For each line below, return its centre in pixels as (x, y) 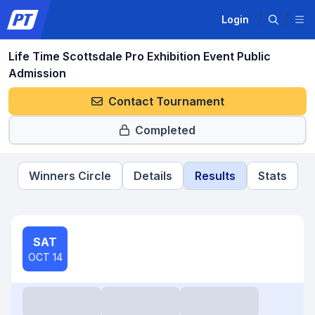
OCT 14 (45, 257)
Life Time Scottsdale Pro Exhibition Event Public (140, 56)
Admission (37, 73)
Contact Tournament (166, 101)
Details (153, 176)
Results (215, 176)
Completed (165, 130)
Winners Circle (70, 176)
